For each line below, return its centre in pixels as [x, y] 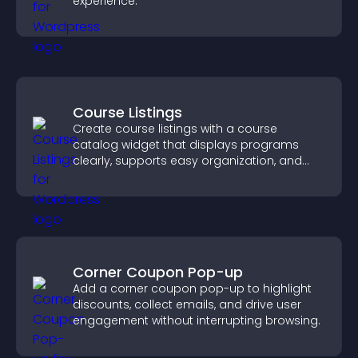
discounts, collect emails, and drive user [187, 304]
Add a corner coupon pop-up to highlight [192, 288]
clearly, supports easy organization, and [187, 161]
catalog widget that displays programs [186, 145]
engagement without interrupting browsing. [197, 320]
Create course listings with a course [175, 129]
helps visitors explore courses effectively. [188, 177]
